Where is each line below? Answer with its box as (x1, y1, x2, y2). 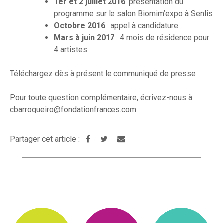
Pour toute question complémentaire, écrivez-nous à (10, 93, 192, 103)
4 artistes (54, 45, 87, 55)
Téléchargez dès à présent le (10, 69, 113, 79)
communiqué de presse (113, 69, 196, 79)
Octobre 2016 (54, 21, 105, 31)
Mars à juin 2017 (54, 33, 114, 43)
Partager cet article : (10, 134, 82, 144)
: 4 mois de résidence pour (114, 33, 209, 43)
